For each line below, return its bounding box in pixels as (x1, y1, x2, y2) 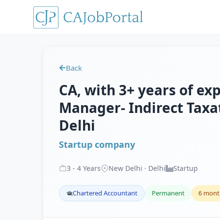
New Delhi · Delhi (109, 164, 165, 173)
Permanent (152, 189, 185, 197)
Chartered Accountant (73, 189, 137, 197)
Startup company (59, 138, 135, 150)
